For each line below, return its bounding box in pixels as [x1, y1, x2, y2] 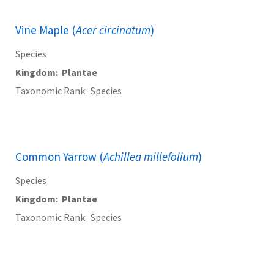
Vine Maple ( [15, 23, 76, 38]
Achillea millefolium [103, 149, 198, 165]
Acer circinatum [76, 23, 150, 38]
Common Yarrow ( [15, 149, 103, 165]
